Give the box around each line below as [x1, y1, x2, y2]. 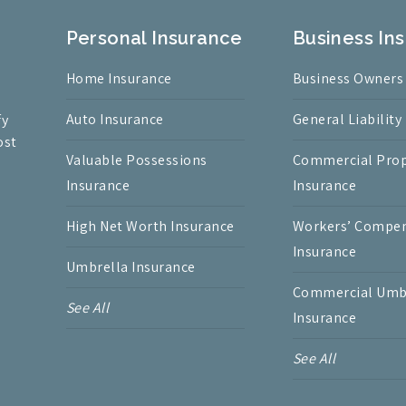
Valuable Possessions [65, 150, 208, 170]
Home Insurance [65, 69, 172, 89]
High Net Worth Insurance [65, 217, 235, 237]
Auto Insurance [65, 110, 164, 130]
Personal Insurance [65, 27, 243, 50]
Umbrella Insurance [65, 257, 196, 277]
